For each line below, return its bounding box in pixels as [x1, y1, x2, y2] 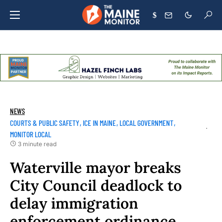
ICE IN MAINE [83, 118, 116, 128]
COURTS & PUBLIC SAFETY [10, 118, 79, 128]
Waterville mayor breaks [10, 158, 181, 177]
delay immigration [10, 194, 138, 213]
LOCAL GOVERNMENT [119, 118, 173, 128]
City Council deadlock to [10, 176, 182, 195]
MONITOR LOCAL [10, 129, 51, 139]
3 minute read [18, 140, 56, 148]
